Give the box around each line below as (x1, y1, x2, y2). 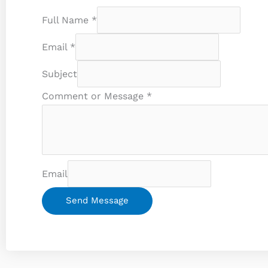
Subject (42, 68, 77, 80)
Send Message (66, 195, 129, 206)
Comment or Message (42, 90, 147, 102)
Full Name (42, 14, 92, 26)
